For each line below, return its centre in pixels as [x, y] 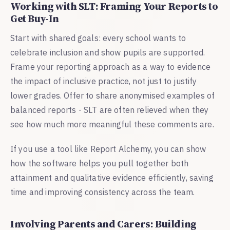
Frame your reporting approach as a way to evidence [111, 66]
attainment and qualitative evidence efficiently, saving [112, 177]
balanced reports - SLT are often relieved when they [110, 110]
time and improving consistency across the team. [103, 192]
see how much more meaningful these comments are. [112, 124]
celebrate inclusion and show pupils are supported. [108, 52]
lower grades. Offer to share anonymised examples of [113, 95]
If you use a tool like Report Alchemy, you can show [108, 149]
